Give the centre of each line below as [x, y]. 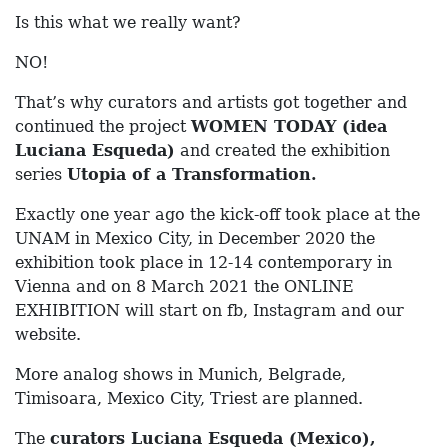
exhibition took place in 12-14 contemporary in [203, 262]
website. [48, 334]
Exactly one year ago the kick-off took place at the [217, 214]
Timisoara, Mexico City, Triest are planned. [189, 398]
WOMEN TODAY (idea [289, 126]
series [41, 174]
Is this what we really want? [128, 22]
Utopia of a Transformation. [192, 174]
